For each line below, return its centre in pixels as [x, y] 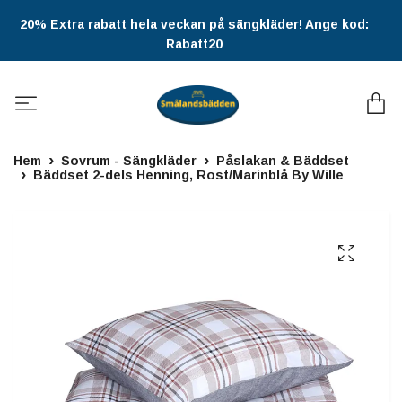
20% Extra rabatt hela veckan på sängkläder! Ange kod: [194, 24]
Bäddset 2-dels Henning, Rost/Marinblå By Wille [188, 175]
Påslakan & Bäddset [283, 161]
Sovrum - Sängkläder [129, 161]
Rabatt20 [194, 44]
